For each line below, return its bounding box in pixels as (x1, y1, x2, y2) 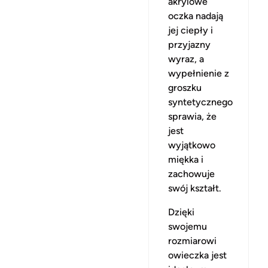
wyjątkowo (168, 139, 215, 151)
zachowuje (168, 168, 215, 179)
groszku (168, 82, 202, 93)
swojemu (168, 221, 207, 232)
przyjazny (168, 39, 211, 50)
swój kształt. (168, 182, 221, 194)
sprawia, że (168, 111, 217, 122)
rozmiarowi (168, 235, 217, 246)
